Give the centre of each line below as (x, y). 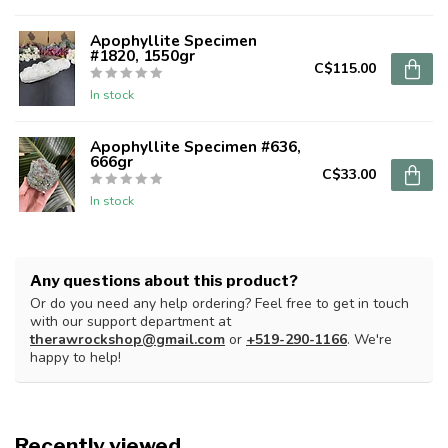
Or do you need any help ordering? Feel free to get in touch (219, 304)
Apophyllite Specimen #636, (195, 147)
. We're (369, 340)
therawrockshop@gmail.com (127, 340)
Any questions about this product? (164, 281)
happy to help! (75, 358)
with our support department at (130, 322)
